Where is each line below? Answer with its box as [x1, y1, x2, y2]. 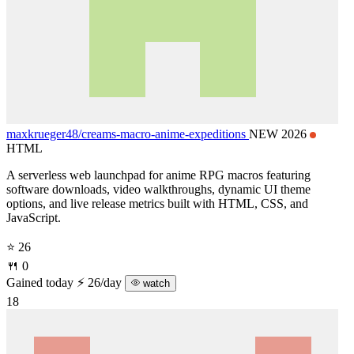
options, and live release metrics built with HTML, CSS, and [6, 196, 308, 210]
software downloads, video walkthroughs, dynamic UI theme [6, 182, 311, 196]
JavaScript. [6, 210, 61, 224]
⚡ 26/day [77, 275, 125, 289]
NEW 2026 [249, 126, 310, 141]
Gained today [6, 275, 73, 289]
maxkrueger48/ [6, 126, 81, 141]
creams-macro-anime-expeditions [81, 126, 246, 141]
